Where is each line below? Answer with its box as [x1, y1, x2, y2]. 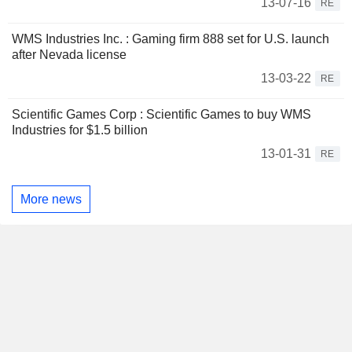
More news [20, 192, 82, 206]
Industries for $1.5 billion [12, 123, 148, 137]
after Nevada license [12, 48, 126, 61]
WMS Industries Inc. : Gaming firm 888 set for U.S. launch [12, 32, 329, 46]
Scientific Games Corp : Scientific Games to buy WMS [12, 108, 311, 121]
